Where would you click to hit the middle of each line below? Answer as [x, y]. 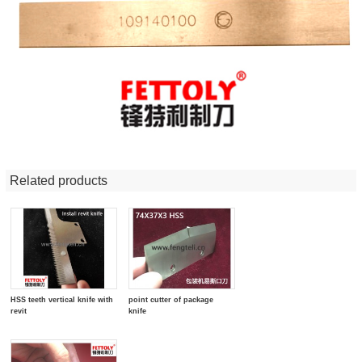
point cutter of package [171, 300]
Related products [58, 180]
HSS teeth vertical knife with [62, 300]
